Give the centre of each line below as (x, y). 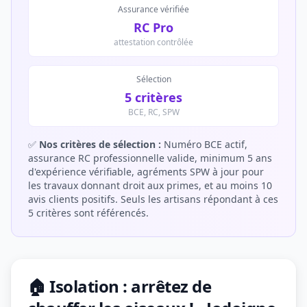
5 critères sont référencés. (88, 213)
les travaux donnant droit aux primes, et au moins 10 (150, 185)
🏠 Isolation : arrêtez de (120, 286)
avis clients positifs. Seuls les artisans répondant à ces (153, 199)
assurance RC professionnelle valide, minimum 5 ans (150, 158)
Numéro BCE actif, (204, 144)
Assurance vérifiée (153, 9)
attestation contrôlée (153, 42)
